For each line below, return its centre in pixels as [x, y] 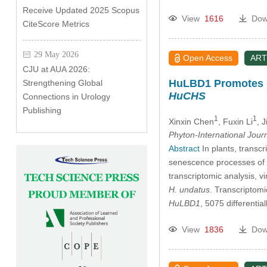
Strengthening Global [62, 83]
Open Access [208, 58]
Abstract [184, 149]
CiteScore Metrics [56, 24]
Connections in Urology [66, 97]
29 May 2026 [56, 54]
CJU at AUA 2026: [56, 69]
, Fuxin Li [235, 121]
